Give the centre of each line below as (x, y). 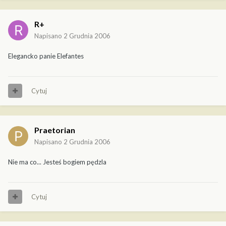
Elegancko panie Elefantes (46, 56)
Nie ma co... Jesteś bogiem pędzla (57, 162)
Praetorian (55, 130)
